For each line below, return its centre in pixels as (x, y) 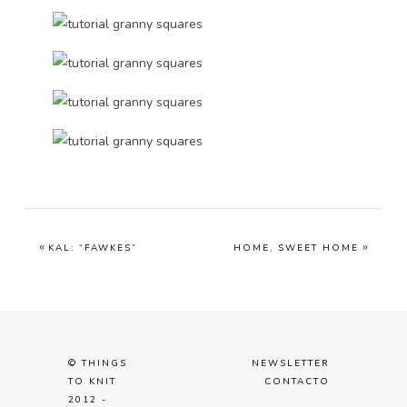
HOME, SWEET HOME (296, 248)
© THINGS (98, 363)
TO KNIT (92, 382)
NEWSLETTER (290, 363)
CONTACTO (297, 382)
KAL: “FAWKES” (93, 248)
